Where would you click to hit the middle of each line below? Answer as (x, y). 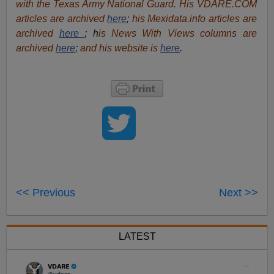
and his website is (120, 48)
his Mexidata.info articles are (194, 18)
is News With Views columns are (177, 33)
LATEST (137, 236)
